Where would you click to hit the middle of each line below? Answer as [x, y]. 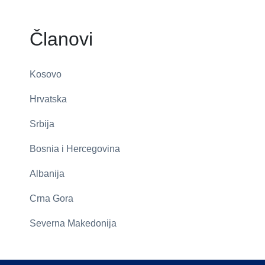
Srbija [42, 124]
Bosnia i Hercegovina [75, 148]
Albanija [47, 173]
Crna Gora [51, 198]
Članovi [61, 39]
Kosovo [46, 74]
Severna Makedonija [73, 223]
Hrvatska [48, 99]
